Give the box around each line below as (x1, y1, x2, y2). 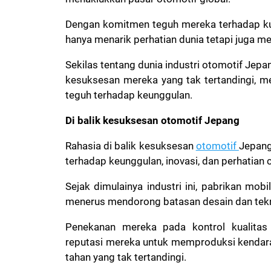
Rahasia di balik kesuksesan (65, 139, 196, 152)
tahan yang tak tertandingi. (65, 250, 189, 263)
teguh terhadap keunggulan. (65, 88, 192, 101)
